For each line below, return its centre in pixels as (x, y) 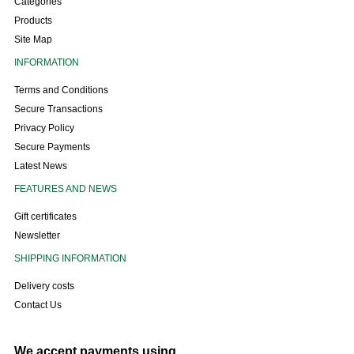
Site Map (33, 40)
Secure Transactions (58, 109)
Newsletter (37, 235)
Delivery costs (44, 286)
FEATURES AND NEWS (65, 189)
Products (33, 21)
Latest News (40, 166)
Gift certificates (45, 217)
